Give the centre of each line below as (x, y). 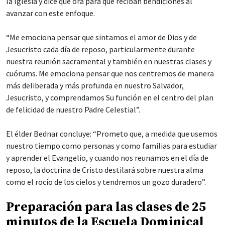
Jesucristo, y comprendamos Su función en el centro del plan (110, 97)
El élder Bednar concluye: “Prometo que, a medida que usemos (112, 133)
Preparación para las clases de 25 (106, 207)
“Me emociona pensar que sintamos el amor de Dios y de (101, 37)
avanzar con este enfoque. (50, 13)
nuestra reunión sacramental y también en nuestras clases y (109, 61)
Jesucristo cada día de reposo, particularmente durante (100, 49)
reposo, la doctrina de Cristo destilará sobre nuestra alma (105, 170)
